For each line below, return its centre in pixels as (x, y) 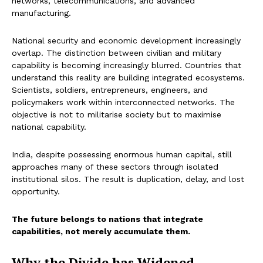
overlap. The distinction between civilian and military (117, 53)
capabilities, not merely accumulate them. (101, 232)
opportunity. (36, 192)
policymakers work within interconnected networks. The (123, 102)
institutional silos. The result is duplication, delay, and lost (128, 179)
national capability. (49, 127)
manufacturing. (41, 13)
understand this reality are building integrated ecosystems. (128, 78)
